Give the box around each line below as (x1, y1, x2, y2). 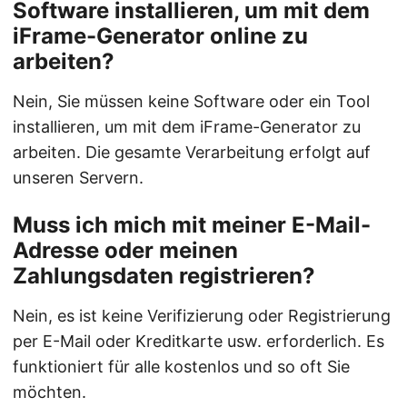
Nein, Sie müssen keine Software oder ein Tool (13, 92, 370, 112)
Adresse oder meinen (13, 237, 238, 264)
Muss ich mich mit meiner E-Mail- (13, 212, 371, 239)
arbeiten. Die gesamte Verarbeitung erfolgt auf (13, 143, 371, 163)
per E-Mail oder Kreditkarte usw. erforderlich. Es (13, 332, 384, 352)
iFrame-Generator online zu (13, 23, 308, 50)
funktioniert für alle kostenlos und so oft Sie (13, 357, 350, 377)
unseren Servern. (13, 168, 144, 188)
